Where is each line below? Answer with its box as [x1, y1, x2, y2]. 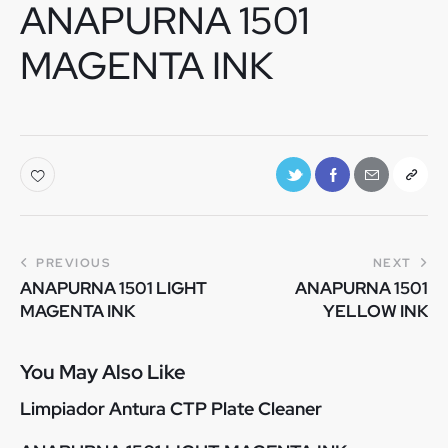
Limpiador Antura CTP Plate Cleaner [20, 397, 322, 421]
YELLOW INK [323, 299, 428, 322]
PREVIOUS [36, 254, 110, 271]
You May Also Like [20, 359, 186, 386]
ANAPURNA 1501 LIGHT [20, 276, 207, 299]
